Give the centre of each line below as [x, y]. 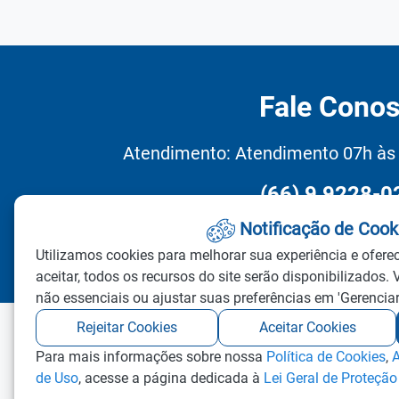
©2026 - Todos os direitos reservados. [224, 367]
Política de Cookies [326, 357]
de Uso [57, 378]
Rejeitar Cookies [126, 327]
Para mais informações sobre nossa [151, 357]
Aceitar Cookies [307, 327]
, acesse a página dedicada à [171, 378]
